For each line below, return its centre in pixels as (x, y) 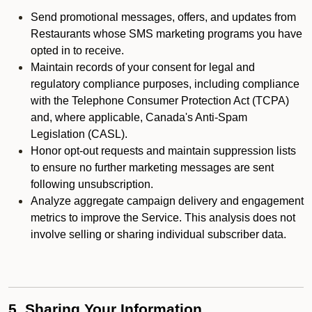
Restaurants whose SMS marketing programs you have (166, 34)
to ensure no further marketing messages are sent (152, 167)
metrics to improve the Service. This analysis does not (163, 218)
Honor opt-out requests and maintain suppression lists (163, 151)
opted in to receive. (77, 50)
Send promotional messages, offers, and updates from (163, 17)
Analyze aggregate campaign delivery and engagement (167, 201)
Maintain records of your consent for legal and (143, 67)
